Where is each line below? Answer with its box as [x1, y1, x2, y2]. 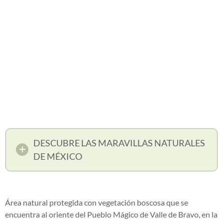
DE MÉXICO [33, 150, 82, 162]
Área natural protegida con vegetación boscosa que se [5, 197, 188, 207]
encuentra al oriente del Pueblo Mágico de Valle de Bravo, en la [5, 209, 218, 219]
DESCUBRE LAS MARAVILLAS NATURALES [33, 137, 205, 148]
